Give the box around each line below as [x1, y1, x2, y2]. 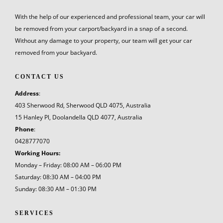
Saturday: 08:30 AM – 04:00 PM [15, 172, 101, 181]
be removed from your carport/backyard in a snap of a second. [15, 24, 188, 32]
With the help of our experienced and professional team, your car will [15, 12, 205, 20]
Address [15, 89, 39, 97]
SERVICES [15, 210, 54, 217]
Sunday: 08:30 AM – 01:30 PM [15, 184, 97, 193]
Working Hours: [15, 148, 60, 157]
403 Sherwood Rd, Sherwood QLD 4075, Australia [15, 101, 151, 109]
